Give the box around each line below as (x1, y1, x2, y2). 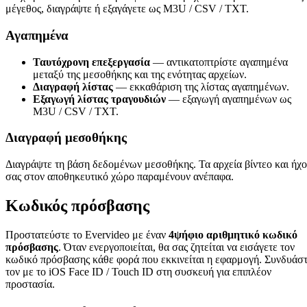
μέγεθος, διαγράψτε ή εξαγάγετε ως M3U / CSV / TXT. (5, 3, 249, 15)
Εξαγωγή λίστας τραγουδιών (33, 93, 166, 105)
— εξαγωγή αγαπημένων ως (166, 93, 291, 105)
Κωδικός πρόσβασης (5, 197, 149, 215)
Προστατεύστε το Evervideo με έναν (5, 229, 169, 241)
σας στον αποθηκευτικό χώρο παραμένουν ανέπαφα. (5, 171, 234, 183)
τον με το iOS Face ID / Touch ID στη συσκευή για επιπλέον (5, 266, 271, 278)
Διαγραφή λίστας (33, 80, 113, 93)
